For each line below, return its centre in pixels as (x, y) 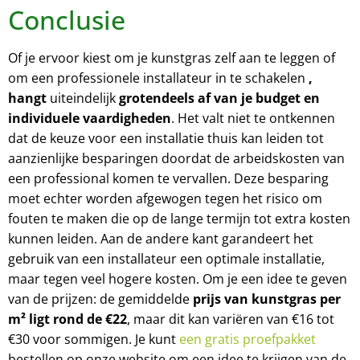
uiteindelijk (83, 98)
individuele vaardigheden (90, 118)
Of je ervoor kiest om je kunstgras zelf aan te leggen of (172, 57)
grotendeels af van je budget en (219, 98)
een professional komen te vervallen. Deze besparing (168, 178)
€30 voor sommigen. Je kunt (94, 339)
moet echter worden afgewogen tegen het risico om (165, 198)
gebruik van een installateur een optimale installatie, (166, 258)
